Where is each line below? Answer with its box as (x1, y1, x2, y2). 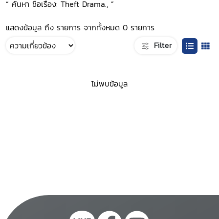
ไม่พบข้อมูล (91, 78, 128, 90)
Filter (151, 39, 172, 51)
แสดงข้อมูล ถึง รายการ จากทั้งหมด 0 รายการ (6, 22, 154, 33)
